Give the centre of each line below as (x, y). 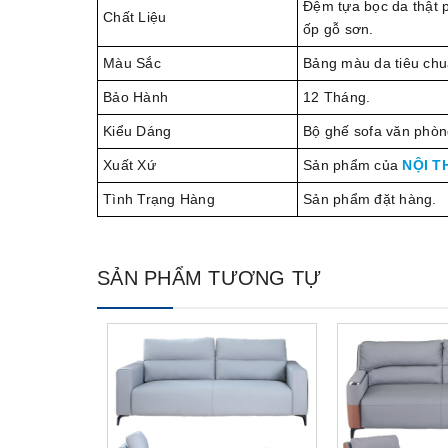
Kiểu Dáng (137, 130)
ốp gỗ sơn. (338, 28)
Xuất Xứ (129, 164)
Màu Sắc (132, 62)
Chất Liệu (135, 16)
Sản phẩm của (353, 164)
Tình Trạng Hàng (159, 198)
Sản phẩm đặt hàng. (370, 198)
